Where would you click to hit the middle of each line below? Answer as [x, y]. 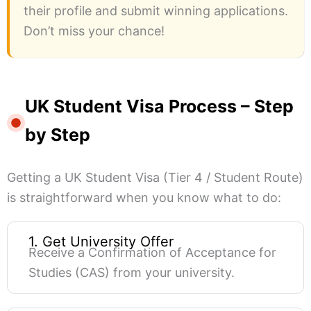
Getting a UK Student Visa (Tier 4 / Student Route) [155, 178]
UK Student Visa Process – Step [159, 107]
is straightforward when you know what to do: [144, 198]
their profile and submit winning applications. [156, 11]
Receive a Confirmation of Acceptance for [152, 253]
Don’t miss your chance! [94, 31]
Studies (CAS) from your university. [132, 273]
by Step [58, 135]
